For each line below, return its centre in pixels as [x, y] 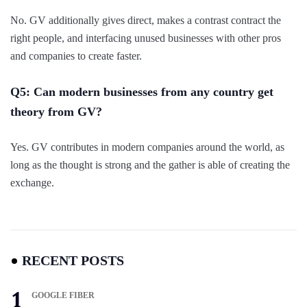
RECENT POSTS [73, 260]
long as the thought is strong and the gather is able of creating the [150, 164]
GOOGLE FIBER [63, 295]
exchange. [32, 182]
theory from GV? [56, 111]
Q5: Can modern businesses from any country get [142, 91]
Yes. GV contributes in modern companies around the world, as [147, 147]
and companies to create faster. [76, 56]
